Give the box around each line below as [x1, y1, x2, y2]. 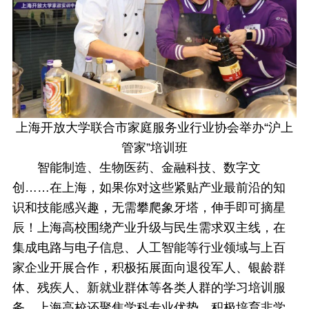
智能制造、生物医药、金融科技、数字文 [37, 161, 261, 175]
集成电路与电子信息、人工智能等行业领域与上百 [12, 241, 286, 255]
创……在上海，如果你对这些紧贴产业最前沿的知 [12, 181, 286, 195]
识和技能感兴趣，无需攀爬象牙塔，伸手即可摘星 [12, 201, 286, 215]
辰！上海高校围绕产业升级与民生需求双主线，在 [12, 221, 286, 235]
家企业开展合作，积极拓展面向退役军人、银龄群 [12, 261, 286, 275]
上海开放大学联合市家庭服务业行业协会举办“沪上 [16, 121, 293, 135]
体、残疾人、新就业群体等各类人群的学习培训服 [12, 281, 286, 295]
